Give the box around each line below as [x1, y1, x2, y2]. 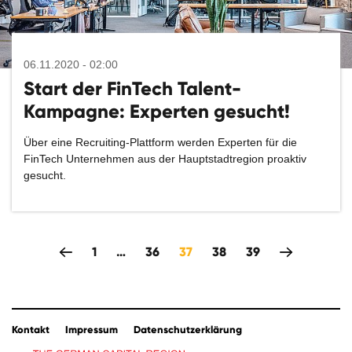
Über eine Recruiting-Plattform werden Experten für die [24, 136, 297, 148]
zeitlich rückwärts [59, 244, 162, 259]
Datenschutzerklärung [134, 324, 242, 336]
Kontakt [12, 324, 49, 336]
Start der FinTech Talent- [24, 77, 241, 100]
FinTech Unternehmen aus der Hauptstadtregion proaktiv [24, 152, 306, 165]
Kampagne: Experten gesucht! [24, 100, 290, 123]
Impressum [65, 324, 118, 336]
